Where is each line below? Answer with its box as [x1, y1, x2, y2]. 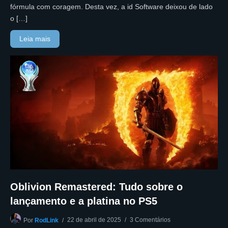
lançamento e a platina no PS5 [10, 195, 157, 207]
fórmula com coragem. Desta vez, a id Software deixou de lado [10, 2, 213, 11]
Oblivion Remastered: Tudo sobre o [10, 181, 183, 192]
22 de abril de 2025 [67, 216, 121, 223]
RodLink [35, 216, 59, 224]
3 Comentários [130, 216, 170, 223]
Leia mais [19, 34, 51, 43]
